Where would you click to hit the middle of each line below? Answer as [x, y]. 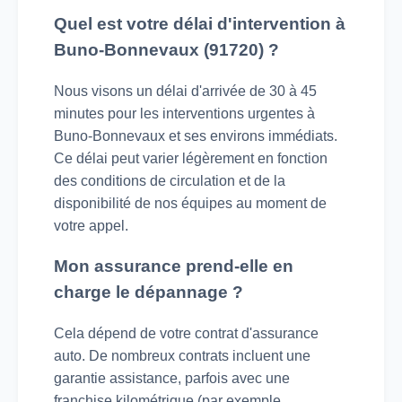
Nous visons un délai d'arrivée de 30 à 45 [185, 91]
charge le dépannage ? [149, 293]
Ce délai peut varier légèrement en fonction [191, 158]
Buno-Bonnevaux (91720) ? [166, 49]
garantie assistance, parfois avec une [172, 379]
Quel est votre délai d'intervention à [200, 23]
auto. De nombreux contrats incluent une [182, 356]
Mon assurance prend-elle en [174, 267]
